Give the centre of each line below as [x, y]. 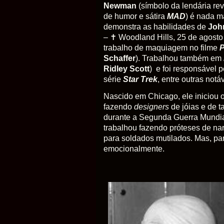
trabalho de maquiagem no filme [161, 47]
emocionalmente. [134, 148]
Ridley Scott [126, 68]
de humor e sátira [135, 16]
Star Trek [140, 79]
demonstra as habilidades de [155, 26]
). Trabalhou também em [178, 58]
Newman [120, 5]
